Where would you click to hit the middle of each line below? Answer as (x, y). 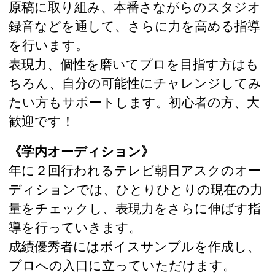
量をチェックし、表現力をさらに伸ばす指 (135, 208)
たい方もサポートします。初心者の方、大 (134, 102)
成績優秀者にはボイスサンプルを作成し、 (134, 246)
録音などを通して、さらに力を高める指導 (134, 25)
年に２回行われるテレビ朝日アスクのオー (135, 170)
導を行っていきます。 (75, 227)
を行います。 (48, 45)
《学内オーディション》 (81, 151)
